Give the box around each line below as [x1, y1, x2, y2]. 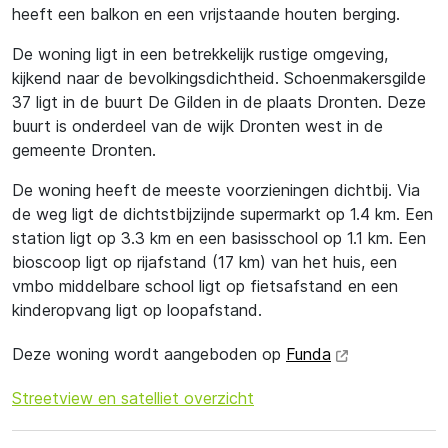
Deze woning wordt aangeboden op [12, 344, 286, 364]
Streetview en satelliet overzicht [12, 388, 254, 408]
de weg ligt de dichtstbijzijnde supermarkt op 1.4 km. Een [12, 204, 433, 224]
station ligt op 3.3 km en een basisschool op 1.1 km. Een [12, 228, 426, 248]
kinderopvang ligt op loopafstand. [12, 300, 262, 320]
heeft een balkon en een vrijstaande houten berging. [12, 4, 400, 24]
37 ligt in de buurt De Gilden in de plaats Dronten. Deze [12, 92, 426, 112]
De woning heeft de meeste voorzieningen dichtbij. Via [12, 180, 420, 200]
